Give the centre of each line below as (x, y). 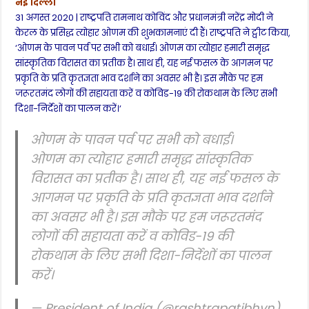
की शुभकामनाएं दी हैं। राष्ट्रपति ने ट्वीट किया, (208, 32)
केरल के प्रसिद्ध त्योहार (59, 32)
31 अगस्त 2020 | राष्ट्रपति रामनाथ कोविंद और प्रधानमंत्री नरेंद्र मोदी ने (144, 17)
